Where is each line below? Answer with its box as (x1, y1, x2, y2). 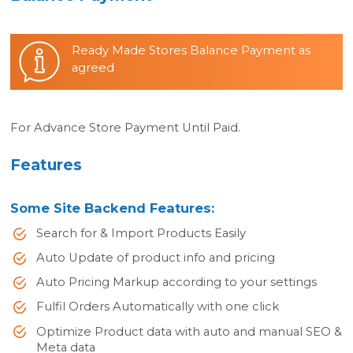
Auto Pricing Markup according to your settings (35, 275, 317, 290)
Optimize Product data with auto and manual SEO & (35, 324, 342, 339)
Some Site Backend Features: (10, 199, 215, 216)
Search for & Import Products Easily (35, 226, 246, 241)
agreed (72, 61, 115, 76)
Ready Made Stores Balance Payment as (72, 43, 311, 58)
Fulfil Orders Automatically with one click (35, 299, 279, 314)
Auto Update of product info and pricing (35, 251, 275, 266)
